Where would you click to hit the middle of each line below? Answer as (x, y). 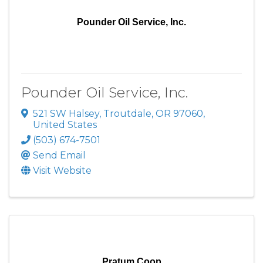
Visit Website (62, 170)
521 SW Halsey (66, 113)
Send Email (59, 155)
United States (65, 124)
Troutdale (127, 113)
